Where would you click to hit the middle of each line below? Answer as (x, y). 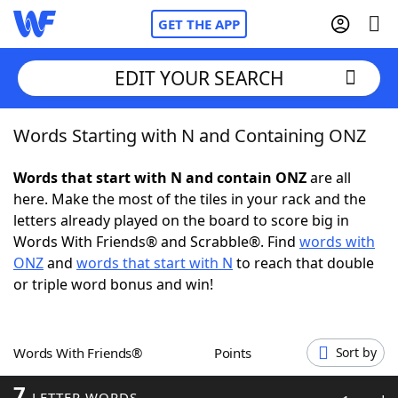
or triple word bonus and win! (113, 284)
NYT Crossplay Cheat (118, 231)
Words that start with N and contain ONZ (160, 178)
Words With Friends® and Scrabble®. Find (156, 242)
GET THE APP (199, 24)
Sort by (356, 352)
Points (236, 353)
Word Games (95, 378)
